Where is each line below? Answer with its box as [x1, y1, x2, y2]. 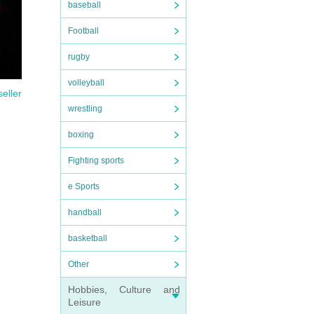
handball [68, 207, 102, 217]
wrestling [68, 104, 102, 114]
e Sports [68, 182, 100, 191]
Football [68, 26, 99, 36]
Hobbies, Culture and [68, 284, 180, 295]
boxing [68, 130, 94, 139]
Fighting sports [68, 156, 124, 165]
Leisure [68, 296, 101, 308]
